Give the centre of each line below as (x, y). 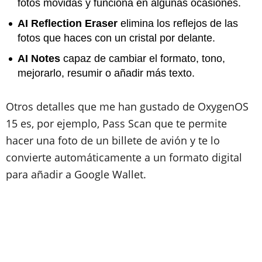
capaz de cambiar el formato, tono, (143, 58)
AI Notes (39, 58)
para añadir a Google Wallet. (76, 174)
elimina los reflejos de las (178, 23)
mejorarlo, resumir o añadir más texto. (106, 73)
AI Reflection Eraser (68, 23)
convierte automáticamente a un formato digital (124, 157)
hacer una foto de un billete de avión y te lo (113, 140)
